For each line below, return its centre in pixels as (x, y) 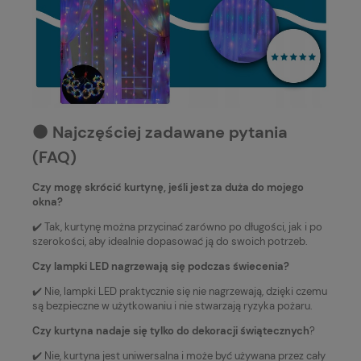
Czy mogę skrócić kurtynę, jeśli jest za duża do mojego (168, 188)
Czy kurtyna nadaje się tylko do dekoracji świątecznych (171, 331)
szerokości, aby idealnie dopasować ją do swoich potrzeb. (170, 242)
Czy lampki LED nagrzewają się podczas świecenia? (161, 267)
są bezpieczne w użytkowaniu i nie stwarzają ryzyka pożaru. (172, 306)
